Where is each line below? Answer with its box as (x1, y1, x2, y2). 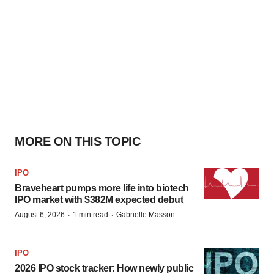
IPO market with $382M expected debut (15, 194, 183, 205)
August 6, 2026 (15, 210, 65, 219)
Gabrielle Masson (116, 210, 175, 219)
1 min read (73, 210, 108, 219)
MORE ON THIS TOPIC (15, 135, 140, 148)
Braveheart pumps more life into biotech (15, 183, 189, 193)
